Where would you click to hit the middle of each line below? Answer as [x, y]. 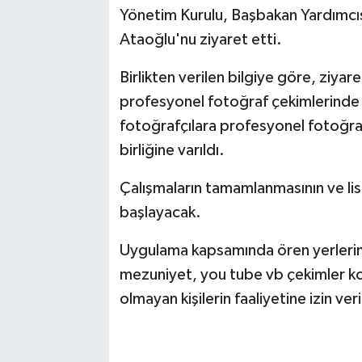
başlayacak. [160, 213]
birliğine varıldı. [172, 151]
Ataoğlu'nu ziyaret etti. [200, 40]
